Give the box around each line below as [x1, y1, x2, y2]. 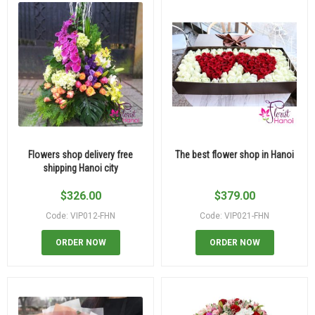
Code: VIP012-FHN [46, 211, 115, 221]
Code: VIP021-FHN [200, 211, 269, 221]
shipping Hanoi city [43, 162, 118, 174]
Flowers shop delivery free [28, 149, 133, 161]
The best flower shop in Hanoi [175, 149, 294, 161]
